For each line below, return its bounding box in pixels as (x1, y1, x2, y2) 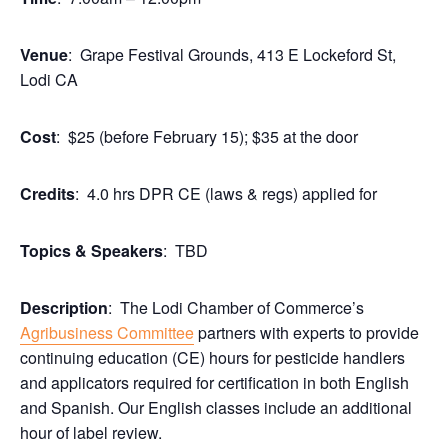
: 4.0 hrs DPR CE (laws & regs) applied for (75, 182, 377, 205)
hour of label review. (20, 421, 162, 444)
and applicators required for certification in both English (20, 371, 409, 394)
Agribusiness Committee (20, 321, 194, 344)
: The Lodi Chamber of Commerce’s (108, 296, 364, 319)
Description (20, 296, 108, 319)
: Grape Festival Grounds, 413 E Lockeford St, (68, 43, 396, 66)
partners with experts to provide (194, 321, 419, 344)
